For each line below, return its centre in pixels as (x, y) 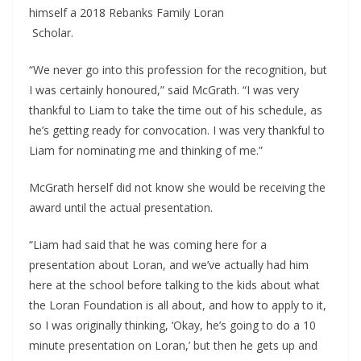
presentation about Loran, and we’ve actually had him (169, 265)
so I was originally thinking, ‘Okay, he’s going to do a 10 (172, 326)
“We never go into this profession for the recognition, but (178, 70)
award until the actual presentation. (121, 208)
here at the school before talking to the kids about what (174, 285)
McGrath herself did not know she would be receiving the (177, 188)
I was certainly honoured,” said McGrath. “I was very (164, 90)
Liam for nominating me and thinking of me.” (146, 151)
